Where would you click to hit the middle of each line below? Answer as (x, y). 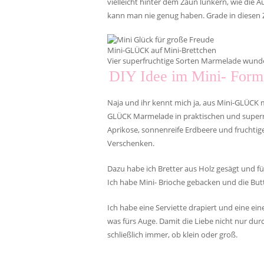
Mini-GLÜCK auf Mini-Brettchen (162, 50)
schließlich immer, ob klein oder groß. (172, 235)
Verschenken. (131, 143)
